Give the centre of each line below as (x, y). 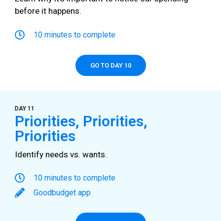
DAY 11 (25, 108)
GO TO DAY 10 (110, 65)
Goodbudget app (62, 193)
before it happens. (48, 11)
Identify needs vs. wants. (61, 154)
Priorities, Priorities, (81, 121)
